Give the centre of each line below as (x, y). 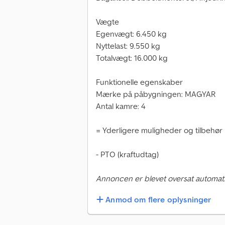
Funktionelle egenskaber (139, 82)
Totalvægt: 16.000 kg (132, 58)
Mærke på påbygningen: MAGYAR (156, 94)
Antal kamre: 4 (121, 106)
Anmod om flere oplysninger (158, 200)
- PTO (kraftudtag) (127, 154)
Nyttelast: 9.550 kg (128, 46)
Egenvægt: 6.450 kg (131, 34)
